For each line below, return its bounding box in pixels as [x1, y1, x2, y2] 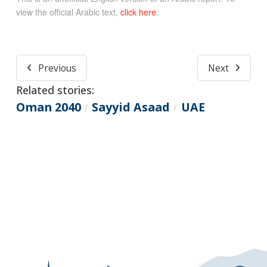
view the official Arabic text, [15, 5, 120, 18]
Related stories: [15, 82, 94, 97]
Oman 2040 [15, 98, 81, 115]
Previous [38, 61, 76, 74]
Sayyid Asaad [92, 98, 170, 115]
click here [120, 5, 156, 18]
